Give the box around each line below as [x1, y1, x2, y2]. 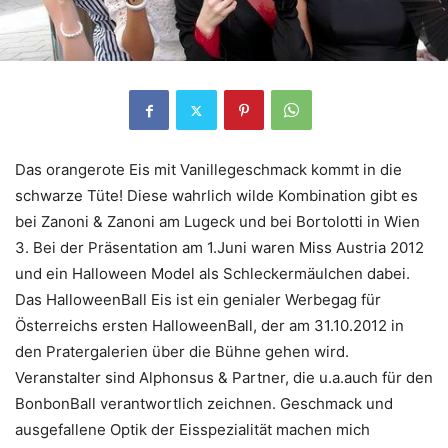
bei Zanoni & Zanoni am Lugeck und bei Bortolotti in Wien [15, 212, 420, 232]
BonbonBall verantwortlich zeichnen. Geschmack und [15, 394, 393, 414]
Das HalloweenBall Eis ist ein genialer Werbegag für [15, 290, 381, 310]
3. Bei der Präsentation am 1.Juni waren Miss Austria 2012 [15, 238, 424, 258]
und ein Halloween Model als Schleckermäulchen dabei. [15, 264, 410, 284]
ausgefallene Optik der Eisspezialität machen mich [15, 420, 370, 440]
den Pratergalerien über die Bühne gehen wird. [15, 342, 349, 362]
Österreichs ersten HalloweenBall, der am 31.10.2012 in [15, 316, 404, 336]
